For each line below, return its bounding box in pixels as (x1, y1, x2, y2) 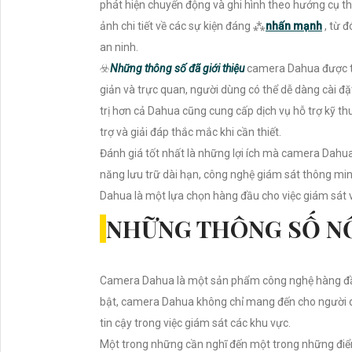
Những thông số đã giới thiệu (110, 62, 244, 75)
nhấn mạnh (266, 20, 322, 33)
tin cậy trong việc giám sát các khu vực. (100, 317, 291, 330)
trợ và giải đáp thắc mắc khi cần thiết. (100, 126, 281, 139)
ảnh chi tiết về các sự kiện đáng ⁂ (100, 20, 266, 33)
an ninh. (100, 41, 138, 54)
